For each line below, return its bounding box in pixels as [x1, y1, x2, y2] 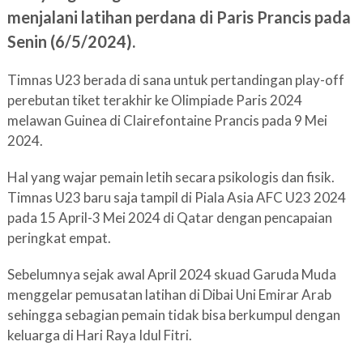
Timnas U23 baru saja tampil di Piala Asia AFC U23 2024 [6, 189, 346, 207]
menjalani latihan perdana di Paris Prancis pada [6, 7, 351, 28]
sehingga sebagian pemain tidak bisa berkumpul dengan [6, 306, 340, 324]
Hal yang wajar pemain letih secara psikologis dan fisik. [6, 169, 335, 186]
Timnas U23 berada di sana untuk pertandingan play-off [6, 71, 344, 89]
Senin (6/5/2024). [6, 32, 135, 52]
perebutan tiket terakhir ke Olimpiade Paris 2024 [6, 92, 302, 109]
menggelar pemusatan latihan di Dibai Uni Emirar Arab [6, 286, 331, 304]
